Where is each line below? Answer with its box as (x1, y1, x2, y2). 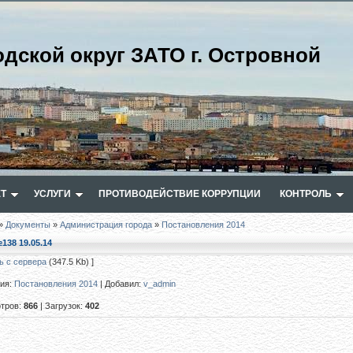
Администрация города (60, 220, 152, 229)
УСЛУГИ (34, 188, 71, 199)
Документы (6, 220, 50, 229)
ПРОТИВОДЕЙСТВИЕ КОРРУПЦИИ (98, 188, 261, 199)
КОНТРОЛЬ (280, 188, 332, 199)
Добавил (105, 279, 139, 288)
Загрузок (45, 301, 80, 310)
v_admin (143, 279, 176, 288)
